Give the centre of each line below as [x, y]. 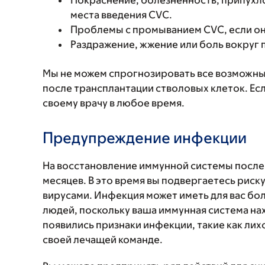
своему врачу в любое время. [114, 103]
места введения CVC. [121, 15]
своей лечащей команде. [103, 240]
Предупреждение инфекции [145, 137]
